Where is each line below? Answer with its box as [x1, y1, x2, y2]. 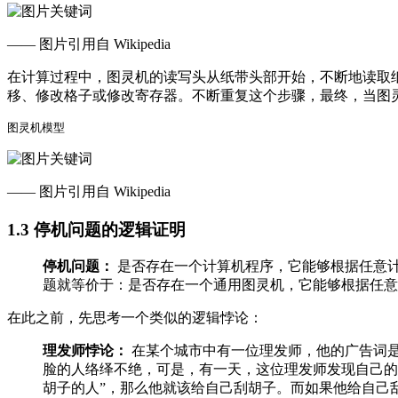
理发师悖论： [43, 343, 128, 359]
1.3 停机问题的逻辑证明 [7, 219, 186, 239]
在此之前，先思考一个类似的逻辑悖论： [7, 310, 263, 326]
